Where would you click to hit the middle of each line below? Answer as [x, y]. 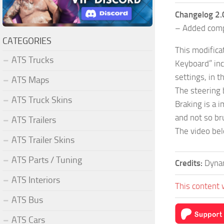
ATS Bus [27, 200]
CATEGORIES [27, 41]
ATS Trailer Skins [43, 140]
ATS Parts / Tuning [47, 160]
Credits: [190, 163]
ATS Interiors [36, 180]
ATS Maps [30, 80]
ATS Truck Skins [42, 100]
